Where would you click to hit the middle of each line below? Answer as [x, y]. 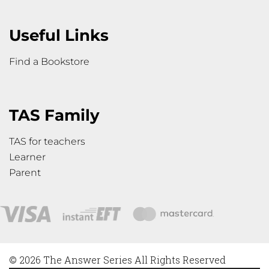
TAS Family [54, 115]
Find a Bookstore [49, 61]
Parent [25, 172]
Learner [27, 157]
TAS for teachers [47, 141]
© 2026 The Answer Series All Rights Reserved [117, 259]
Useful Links [59, 35]
